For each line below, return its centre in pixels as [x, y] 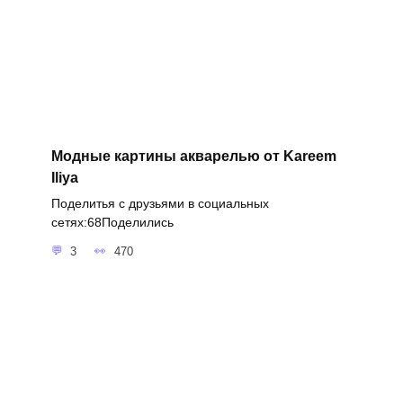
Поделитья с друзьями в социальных [160, 204]
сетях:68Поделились [112, 223]
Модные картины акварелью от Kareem [193, 156]
